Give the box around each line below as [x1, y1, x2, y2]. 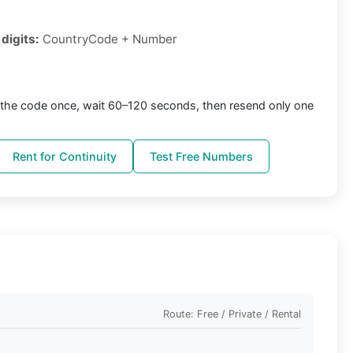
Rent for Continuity [13, 150, 117, 164]
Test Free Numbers [150, 150, 253, 164]
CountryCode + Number [39, 32, 177, 47]
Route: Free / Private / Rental [163, 307, 301, 320]
